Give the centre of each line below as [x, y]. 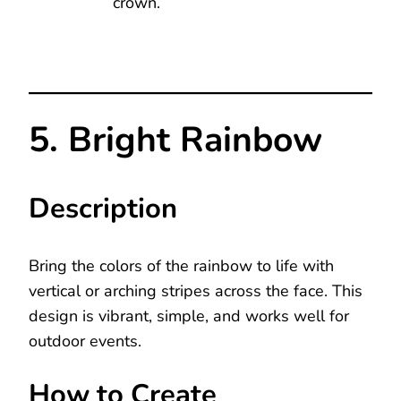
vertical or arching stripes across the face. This [196, 290]
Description [103, 208]
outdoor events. [85, 341]
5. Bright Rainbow [175, 141]
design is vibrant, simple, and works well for [189, 316]
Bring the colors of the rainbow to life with [181, 265]
